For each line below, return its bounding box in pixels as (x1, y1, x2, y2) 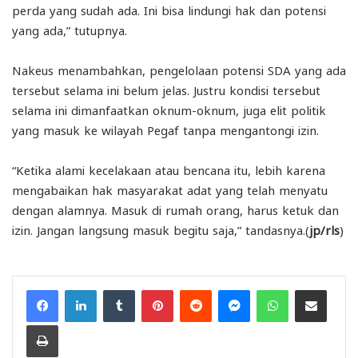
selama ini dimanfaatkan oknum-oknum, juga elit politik (12, 101, 326, 117)
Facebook (58, 282, 104, 295)
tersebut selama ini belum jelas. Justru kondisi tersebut (12, 82, 320, 97)
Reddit (211, 282, 242, 295)
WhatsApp (288, 282, 337, 295)
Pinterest (173, 282, 217, 295)
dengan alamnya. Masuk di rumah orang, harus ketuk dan (12, 201, 339, 217)
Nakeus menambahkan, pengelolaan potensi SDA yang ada (12, 62, 346, 77)
